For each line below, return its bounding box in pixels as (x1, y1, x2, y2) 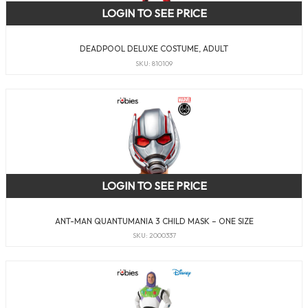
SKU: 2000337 (132, 231, 176, 241)
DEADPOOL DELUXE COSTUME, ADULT (80, 43, 228, 54)
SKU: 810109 (135, 58, 173, 68)
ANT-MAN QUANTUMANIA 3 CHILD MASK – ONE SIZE (54, 215, 254, 226)
